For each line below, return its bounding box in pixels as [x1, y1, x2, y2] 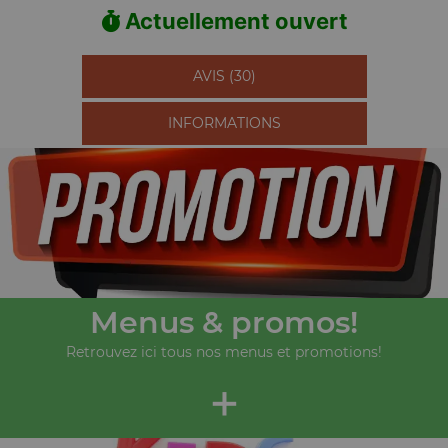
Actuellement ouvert [119, 8, 348, 34]
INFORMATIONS [167, 114, 281, 132]
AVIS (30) [192, 67, 256, 85]
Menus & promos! [90, 304, 358, 341]
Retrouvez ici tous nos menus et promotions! [66, 343, 382, 361]
